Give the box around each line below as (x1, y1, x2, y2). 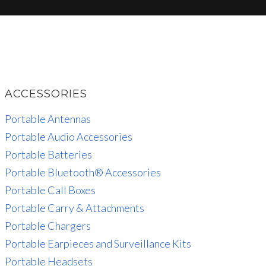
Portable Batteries (4, 147, 92, 161)
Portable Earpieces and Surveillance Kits (4, 236, 191, 250)
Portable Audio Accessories (4, 129, 132, 143)
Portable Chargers (4, 218, 91, 232)
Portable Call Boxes (4, 183, 96, 197)
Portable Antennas (4, 112, 91, 125)
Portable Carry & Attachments (4, 201, 144, 214)
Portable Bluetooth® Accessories (4, 165, 161, 179)
